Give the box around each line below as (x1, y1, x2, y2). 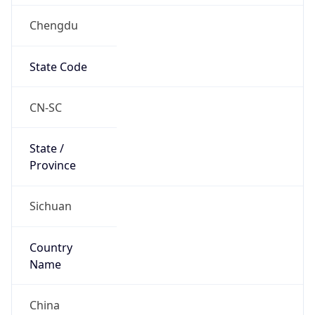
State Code (29, 58, 87, 75)
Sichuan (29, 198, 72, 214)
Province (29, 157, 76, 174)
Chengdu (29, 18, 78, 34)
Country (29, 239, 72, 255)
